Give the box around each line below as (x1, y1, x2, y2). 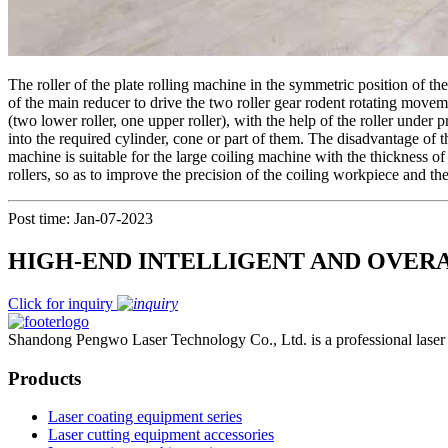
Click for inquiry (8, 294, 117, 312)
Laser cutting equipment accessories (48, 426, 274, 444)
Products (8, 367, 81, 389)
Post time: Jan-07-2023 (8, 209, 153, 227)
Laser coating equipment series (48, 408, 242, 426)
